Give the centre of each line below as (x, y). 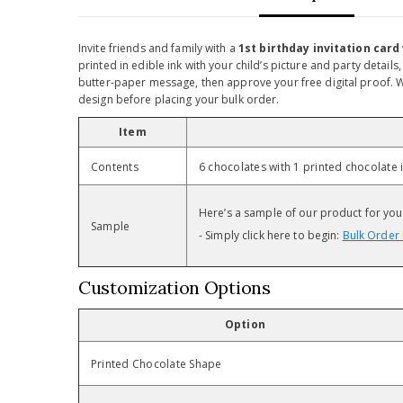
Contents (115, 167)
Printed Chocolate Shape (157, 364)
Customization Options (175, 288)
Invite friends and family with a (158, 49)
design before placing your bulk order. (179, 100)
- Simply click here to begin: (271, 236)
